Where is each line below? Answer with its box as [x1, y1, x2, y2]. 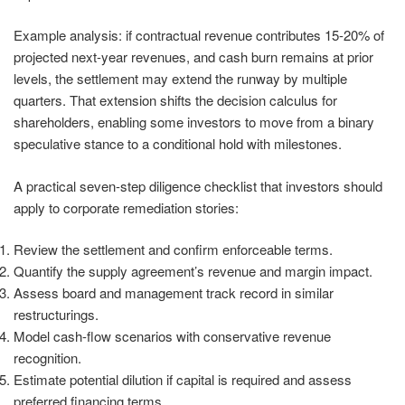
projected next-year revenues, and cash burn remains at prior [14, 47, 373, 67]
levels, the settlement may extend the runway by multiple [14, 69, 347, 89]
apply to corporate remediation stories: [14, 197, 239, 217]
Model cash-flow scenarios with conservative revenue [14, 326, 331, 346]
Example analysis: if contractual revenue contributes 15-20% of [14, 25, 384, 45]
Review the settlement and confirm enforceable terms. [14, 240, 333, 259]
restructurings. [14, 305, 99, 325]
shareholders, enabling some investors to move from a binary [14, 112, 374, 132]
